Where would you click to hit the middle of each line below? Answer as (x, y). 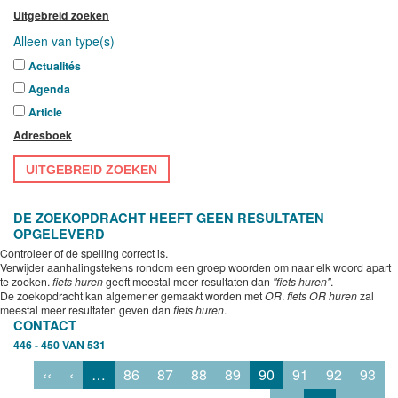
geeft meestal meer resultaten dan (188, 281)
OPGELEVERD (59, 234)
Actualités (55, 66)
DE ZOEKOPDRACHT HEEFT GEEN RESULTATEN (169, 218)
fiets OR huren (322, 295)
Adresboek (43, 135)
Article (45, 112)
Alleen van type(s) (64, 41)
